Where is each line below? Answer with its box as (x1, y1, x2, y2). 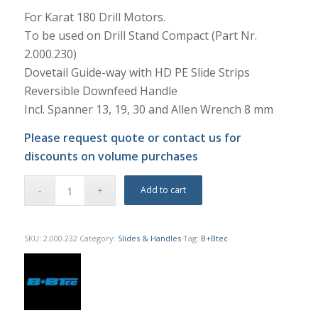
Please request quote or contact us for (23, 129, 241, 146)
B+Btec (200, 232, 228, 243)
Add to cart (141, 183, 187, 196)
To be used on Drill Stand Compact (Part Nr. (23, 28, 257, 44)
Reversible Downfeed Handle (23, 83, 177, 99)
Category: (79, 232, 118, 243)
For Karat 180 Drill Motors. (23, 9, 165, 26)
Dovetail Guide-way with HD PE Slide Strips (23, 65, 250, 81)
